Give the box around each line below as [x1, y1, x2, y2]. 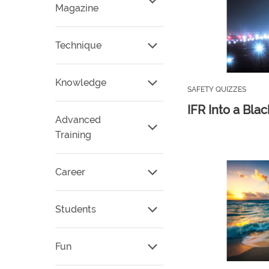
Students [55, 204, 96, 215]
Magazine [55, 2, 98, 14]
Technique [55, 40, 101, 51]
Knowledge [55, 77, 106, 88]
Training [55, 129, 91, 141]
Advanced [55, 114, 101, 125]
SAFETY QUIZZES [187, 85, 246, 94]
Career [55, 166, 85, 178]
